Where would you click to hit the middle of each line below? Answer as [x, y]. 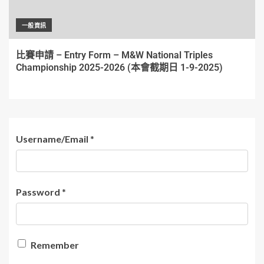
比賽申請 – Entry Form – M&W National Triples [114, 55]
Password [38, 192]
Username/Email [52, 139]
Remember [54, 245]
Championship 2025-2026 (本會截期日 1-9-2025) [119, 67]
